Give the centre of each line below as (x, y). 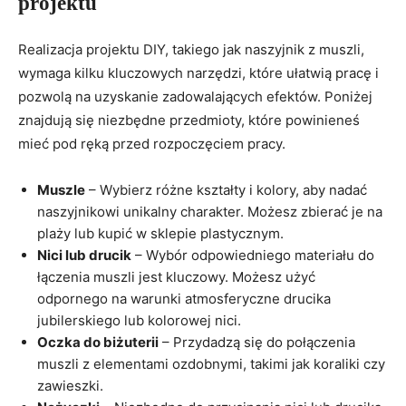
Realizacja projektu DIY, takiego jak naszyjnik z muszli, (191, 49)
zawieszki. (70, 385)
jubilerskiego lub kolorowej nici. (139, 320)
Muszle (61, 189)
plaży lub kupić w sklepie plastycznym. (160, 233)
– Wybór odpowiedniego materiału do (253, 255)
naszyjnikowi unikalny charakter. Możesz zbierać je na (210, 211)
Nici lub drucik (84, 255)
